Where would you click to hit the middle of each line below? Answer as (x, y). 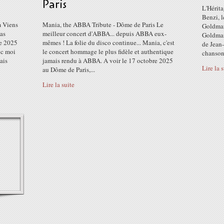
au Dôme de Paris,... (69, 69)
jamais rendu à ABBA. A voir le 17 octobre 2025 (108, 60)
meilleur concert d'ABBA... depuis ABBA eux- (104, 33)
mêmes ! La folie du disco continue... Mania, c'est (108, 42)
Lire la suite (58, 84)
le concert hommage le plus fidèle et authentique (108, 51)
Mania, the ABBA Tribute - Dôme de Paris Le (103, 24)
